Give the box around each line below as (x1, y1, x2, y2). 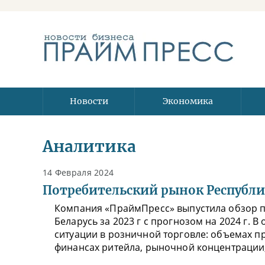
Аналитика (43, 137, 136, 156)
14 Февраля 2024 (43, 167, 114, 178)
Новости (69, 96, 108, 106)
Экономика (163, 96, 213, 106)
